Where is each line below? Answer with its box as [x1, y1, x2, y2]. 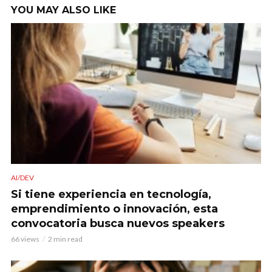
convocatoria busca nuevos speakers [11, 216, 225, 230]
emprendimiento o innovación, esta [11, 202, 218, 216]
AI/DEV [11, 172, 34, 182]
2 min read [48, 234, 83, 243]
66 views [11, 234, 39, 243]
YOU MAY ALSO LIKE [11, 4, 116, 16]
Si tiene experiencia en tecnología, [11, 187, 211, 201]
